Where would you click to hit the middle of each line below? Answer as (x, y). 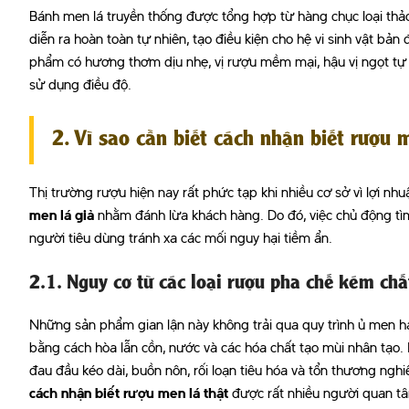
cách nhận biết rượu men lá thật (129, 395)
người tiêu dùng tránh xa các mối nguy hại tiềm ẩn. (181, 240)
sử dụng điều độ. (80, 86)
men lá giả (62, 217)
